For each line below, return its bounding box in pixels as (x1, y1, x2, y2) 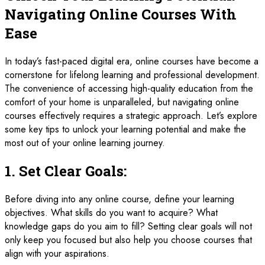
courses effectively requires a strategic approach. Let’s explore (5, 108, 257, 122)
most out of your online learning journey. (5, 135, 165, 150)
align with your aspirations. (5, 246, 109, 260)
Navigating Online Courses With (5, 4, 237, 24)
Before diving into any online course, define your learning (5, 192, 234, 206)
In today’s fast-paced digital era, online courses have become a (5, 54, 258, 68)
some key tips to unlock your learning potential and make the (5, 122, 246, 136)
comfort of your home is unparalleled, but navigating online (5, 95, 239, 109)
